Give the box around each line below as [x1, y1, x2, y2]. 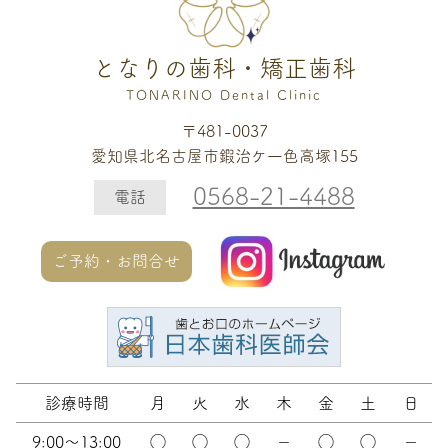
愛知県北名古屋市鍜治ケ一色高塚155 [90, 148, 358, 165]
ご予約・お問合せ [52, 253, 181, 270]
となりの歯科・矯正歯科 [91, 55, 356, 80]
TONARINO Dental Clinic [125, 88, 322, 102]
